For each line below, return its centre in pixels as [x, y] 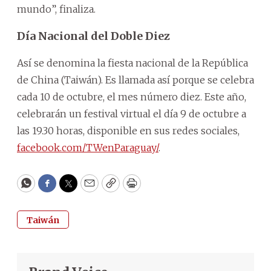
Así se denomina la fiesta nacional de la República [132, 63]
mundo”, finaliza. [56, 9]
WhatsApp [54, 189]
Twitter [88, 189]
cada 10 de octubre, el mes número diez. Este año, [132, 96]
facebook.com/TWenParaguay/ [88, 147]
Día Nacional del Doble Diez [93, 36]
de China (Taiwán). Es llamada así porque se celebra [135, 80]
